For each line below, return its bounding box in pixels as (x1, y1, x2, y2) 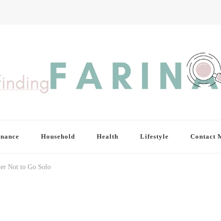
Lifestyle (140, 133, 169, 141)
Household (40, 133, 75, 141)
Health (96, 133, 118, 141)
